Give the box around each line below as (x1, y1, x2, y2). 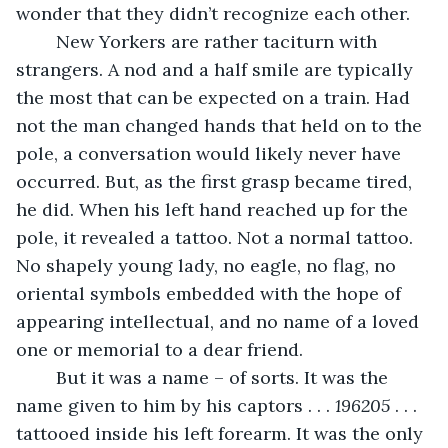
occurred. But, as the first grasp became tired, (16, 169, 417, 193)
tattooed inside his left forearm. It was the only (16, 421, 428, 445)
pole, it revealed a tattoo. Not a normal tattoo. (16, 225, 418, 249)
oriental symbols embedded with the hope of (16, 281, 406, 305)
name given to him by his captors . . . (16, 393, 335, 417)
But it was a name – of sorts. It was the (36, 365, 56, 389)
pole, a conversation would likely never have (16, 141, 406, 165)
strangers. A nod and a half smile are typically (16, 57, 418, 81)
